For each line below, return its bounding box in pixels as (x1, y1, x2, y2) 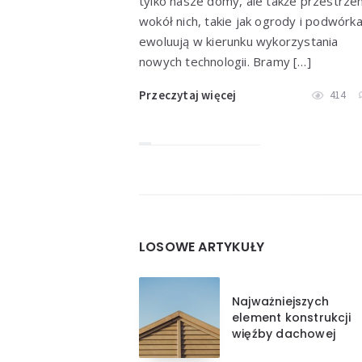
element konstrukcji (232, 309, 351, 326)
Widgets (138, 190, 232, 221)
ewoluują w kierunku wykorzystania (139, 32, 339, 49)
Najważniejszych (232, 293, 329, 309)
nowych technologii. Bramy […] (139, 53, 311, 69)
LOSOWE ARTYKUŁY (139, 237, 264, 256)
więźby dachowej (232, 325, 335, 342)
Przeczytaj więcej (139, 86, 237, 103)
